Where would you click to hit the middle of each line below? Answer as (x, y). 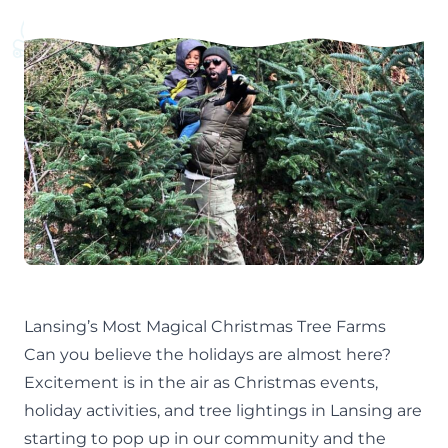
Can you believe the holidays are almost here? (207, 354)
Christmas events (304, 382)
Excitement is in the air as (129, 382)
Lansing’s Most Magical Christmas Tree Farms (205, 326)
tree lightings (253, 410)
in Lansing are (364, 410)
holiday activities (90, 410)
